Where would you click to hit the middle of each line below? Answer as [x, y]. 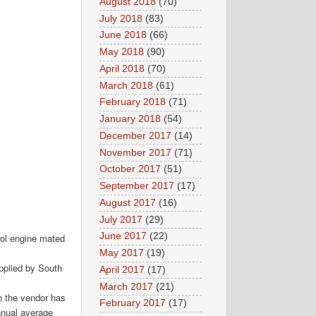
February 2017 [133, 303]
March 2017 [126, 286]
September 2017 [137, 186]
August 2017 [128, 202]
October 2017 [130, 169]
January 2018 [130, 119]
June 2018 [123, 35]
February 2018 [133, 102]
